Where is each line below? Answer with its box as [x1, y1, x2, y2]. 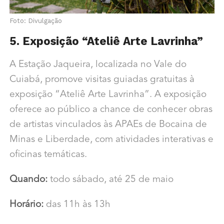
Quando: [9, 174, 47, 184]
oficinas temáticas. [9, 149, 87, 159]
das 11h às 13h [43, 199, 110, 209]
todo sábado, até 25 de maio [47, 174, 173, 184]
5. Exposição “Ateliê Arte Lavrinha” [9, 34, 203, 47]
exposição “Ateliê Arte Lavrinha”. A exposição [9, 89, 206, 99]
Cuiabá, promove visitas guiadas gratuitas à [9, 74, 194, 84]
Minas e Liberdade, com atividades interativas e [9, 134, 213, 144]
